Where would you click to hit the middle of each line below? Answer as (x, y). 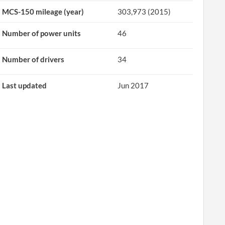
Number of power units (42, 33)
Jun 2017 (133, 85)
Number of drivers (33, 59)
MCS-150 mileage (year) (43, 12)
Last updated (25, 85)
